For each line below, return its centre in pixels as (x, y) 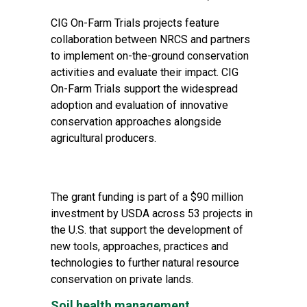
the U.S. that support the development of (147, 230)
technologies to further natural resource (145, 263)
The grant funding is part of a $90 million (147, 197)
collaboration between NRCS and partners (150, 39)
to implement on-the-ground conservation (150, 56)
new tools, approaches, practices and (139, 246)
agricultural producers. (103, 138)
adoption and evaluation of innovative (139, 105)
